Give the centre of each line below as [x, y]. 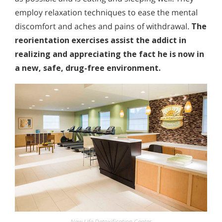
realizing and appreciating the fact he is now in [110, 54]
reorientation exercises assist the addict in [101, 40]
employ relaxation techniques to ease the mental [106, 13]
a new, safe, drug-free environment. [88, 68]
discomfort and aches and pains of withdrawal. [103, 27]
